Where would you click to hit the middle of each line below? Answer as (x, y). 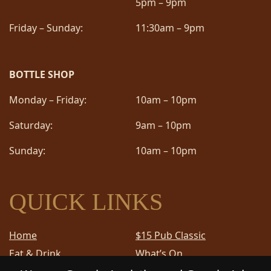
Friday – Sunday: (46, 28)
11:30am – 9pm (170, 28)
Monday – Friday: (48, 100)
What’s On (159, 253)
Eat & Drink (35, 253)
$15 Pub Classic (171, 235)
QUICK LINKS (86, 201)
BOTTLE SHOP (42, 74)
